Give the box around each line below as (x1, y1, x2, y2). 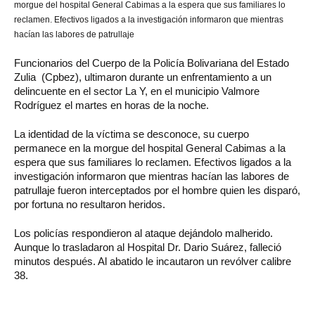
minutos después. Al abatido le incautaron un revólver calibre (14, 255, 291, 267)
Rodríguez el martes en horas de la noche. (14, 98, 209, 111)
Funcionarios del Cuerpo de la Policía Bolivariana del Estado (14, 56, 289, 69)
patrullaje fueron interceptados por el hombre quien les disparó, (14, 184, 300, 196)
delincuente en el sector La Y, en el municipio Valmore (14, 84, 259, 97)
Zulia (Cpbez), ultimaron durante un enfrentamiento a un (14, 70, 271, 83)
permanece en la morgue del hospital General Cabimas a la (14, 141, 285, 154)
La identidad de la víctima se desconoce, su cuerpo (14, 127, 249, 140)
